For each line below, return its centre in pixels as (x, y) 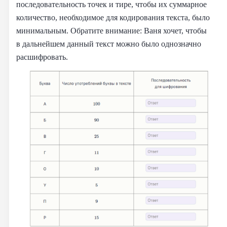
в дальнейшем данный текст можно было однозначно (109, 44)
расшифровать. (42, 57)
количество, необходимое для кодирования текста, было (113, 17)
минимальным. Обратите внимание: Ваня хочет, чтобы (111, 30)
